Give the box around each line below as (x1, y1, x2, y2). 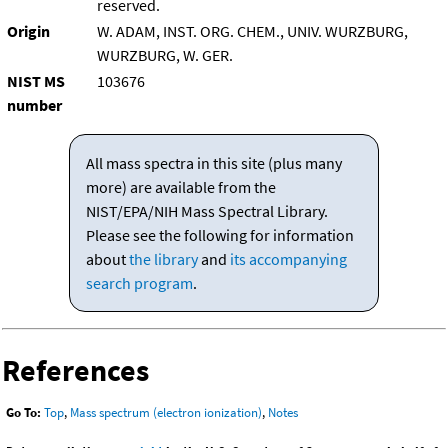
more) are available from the (85, 177, 276, 198)
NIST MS (7, 71, 65, 92)
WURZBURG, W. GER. (97, 45, 233, 66)
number (7, 95, 62, 116)
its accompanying (229, 249, 347, 270)
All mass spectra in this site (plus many (85, 153, 342, 174)
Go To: (6, 404, 41, 422)
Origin (7, 21, 50, 42)
